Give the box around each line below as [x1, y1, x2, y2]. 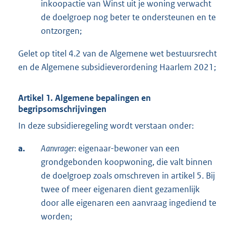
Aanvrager [41, 143, 74, 154]
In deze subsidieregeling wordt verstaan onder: [18, 120, 194, 132]
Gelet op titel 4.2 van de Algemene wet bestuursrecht [18, 48, 217, 60]
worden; [41, 211, 72, 222]
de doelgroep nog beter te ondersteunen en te [41, 12, 216, 23]
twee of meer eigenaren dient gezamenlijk [41, 184, 200, 195]
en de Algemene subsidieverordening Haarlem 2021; [18, 62, 216, 73]
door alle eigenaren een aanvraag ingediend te [41, 197, 216, 209]
